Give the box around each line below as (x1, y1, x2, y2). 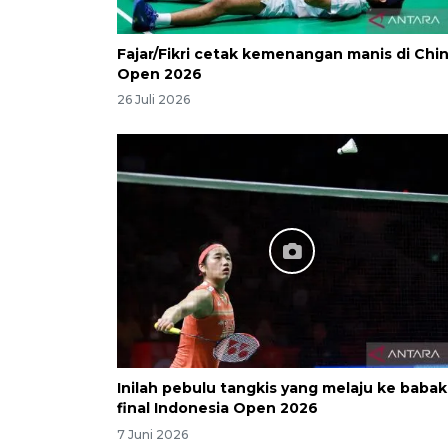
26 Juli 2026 (117, 92, 190, 108)
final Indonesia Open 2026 (117, 398, 318, 417)
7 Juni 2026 (117, 426, 188, 442)
